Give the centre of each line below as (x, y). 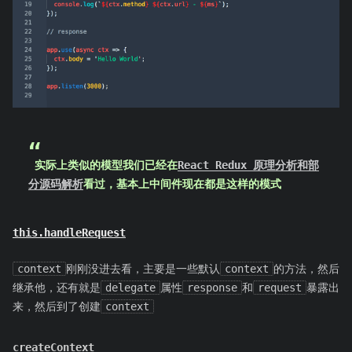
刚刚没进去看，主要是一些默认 (143, 268)
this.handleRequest (69, 232)
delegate (130, 287)
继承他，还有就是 (57, 287)
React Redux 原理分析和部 (248, 165)
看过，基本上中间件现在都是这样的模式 (182, 184)
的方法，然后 (306, 268)
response (212, 287)
